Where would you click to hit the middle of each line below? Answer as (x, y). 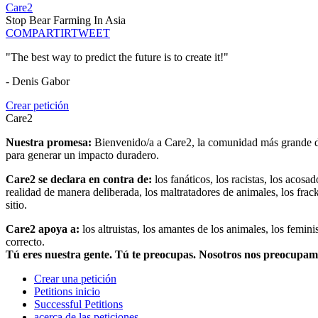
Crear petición (37, 106)
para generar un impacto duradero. (82, 155)
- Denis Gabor (38, 82)
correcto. (25, 242)
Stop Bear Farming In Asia (66, 21)
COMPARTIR (38, 33)
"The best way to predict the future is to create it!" (117, 57)
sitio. (16, 205)
